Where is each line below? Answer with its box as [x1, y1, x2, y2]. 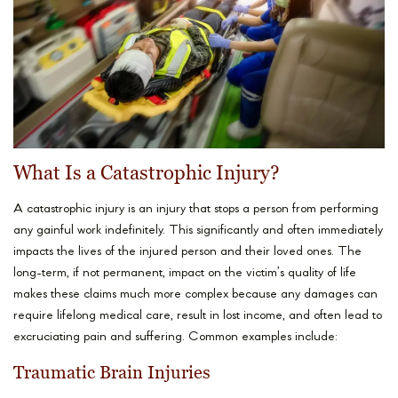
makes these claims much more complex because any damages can [13, 288, 378, 302]
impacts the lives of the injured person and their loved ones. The [13, 245, 362, 259]
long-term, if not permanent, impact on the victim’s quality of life [13, 267, 356, 281]
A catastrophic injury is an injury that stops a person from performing [13, 203, 378, 217]
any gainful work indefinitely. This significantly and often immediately [13, 224, 383, 238]
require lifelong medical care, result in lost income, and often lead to [13, 309, 382, 323]
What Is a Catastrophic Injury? [13, 161, 280, 187]
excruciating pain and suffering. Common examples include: [13, 330, 338, 345]
